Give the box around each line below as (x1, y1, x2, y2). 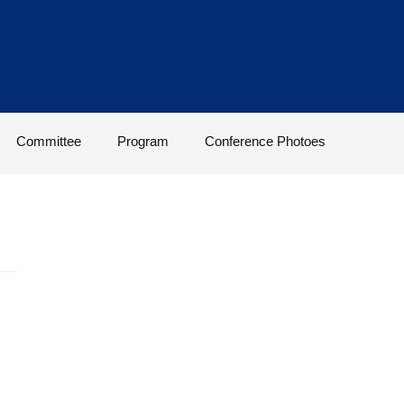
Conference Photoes (204, 133, 326, 149)
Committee (15, 133, 81, 149)
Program (116, 133, 169, 149)
